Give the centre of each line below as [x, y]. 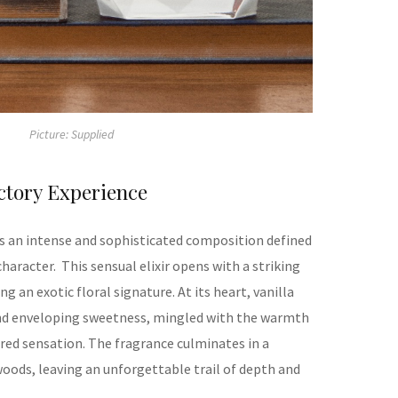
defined [289, 240]
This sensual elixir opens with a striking [181, 266]
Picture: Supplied [72, 135]
